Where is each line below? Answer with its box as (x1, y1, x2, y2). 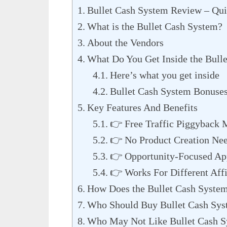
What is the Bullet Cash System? (87, 21, 223, 32)
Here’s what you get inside (110, 69, 220, 81)
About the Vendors (87, 37, 164, 49)
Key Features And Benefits (87, 102, 198, 113)
